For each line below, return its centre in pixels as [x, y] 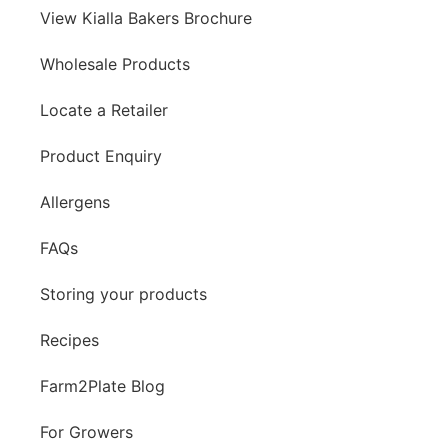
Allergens [75, 201]
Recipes [69, 339]
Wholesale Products [115, 63]
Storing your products [123, 293]
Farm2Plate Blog [102, 385]
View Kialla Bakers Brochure [146, 17]
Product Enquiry [101, 155]
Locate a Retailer [104, 109]
